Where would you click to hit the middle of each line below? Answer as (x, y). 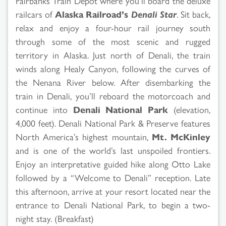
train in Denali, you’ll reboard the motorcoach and (113, 95)
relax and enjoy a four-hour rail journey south (113, 27)
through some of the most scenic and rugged (113, 41)
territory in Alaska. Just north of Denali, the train (113, 54)
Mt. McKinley (181, 136)
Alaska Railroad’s (93, 14)
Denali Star (154, 14)
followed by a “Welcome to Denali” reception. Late (113, 177)
